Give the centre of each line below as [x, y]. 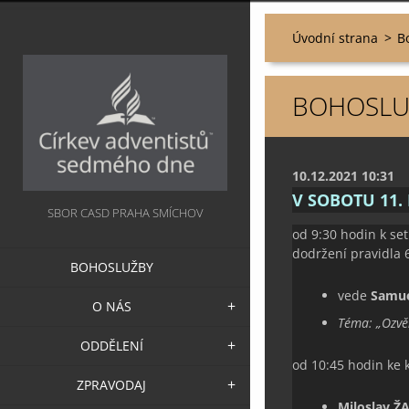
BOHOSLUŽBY [111, 267]
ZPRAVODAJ [111, 385]
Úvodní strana [335, 38]
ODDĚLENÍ [111, 346]
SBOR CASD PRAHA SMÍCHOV [125, 213]
